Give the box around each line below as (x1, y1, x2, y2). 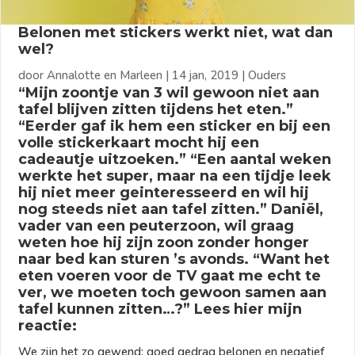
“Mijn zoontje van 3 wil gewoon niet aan (18, 83, 320, 101)
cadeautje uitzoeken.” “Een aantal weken (18, 150, 332, 168)
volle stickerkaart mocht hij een (18, 133, 260, 151)
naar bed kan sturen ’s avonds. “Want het (18, 250, 330, 268)
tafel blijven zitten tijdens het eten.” (18, 100, 294, 118)
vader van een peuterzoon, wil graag (18, 216, 295, 235)
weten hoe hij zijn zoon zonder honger (18, 233, 310, 251)
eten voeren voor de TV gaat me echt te (18, 266, 322, 284)
